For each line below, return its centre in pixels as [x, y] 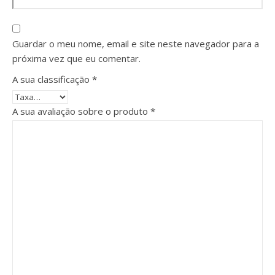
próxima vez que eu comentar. [76, 58]
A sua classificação [52, 79]
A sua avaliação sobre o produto [81, 111]
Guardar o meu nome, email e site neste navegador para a [136, 44]
